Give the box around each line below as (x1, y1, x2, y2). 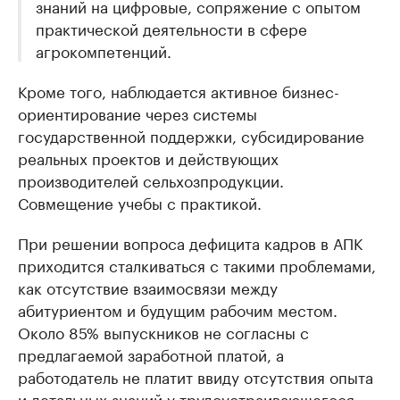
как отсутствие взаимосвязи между (18, 275, 278, 298)
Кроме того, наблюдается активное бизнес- (18, 79, 339, 102)
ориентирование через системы (18, 101, 257, 124)
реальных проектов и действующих (18, 146, 279, 169)
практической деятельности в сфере (36, 16, 307, 39)
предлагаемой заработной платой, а (18, 342, 284, 365)
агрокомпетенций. (36, 38, 171, 62)
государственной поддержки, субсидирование (18, 123, 364, 146)
